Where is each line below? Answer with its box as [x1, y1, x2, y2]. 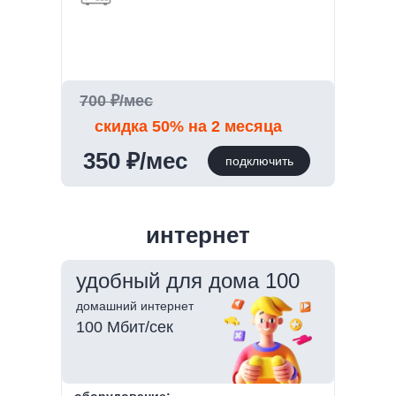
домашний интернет [76, 299, 194, 314]
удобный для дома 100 [76, 269, 300, 293]
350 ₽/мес [83, 148, 187, 175]
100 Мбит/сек [76, 318, 173, 337]
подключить [225, 153, 293, 168]
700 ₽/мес [80, 92, 153, 110]
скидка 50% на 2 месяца [95, 118, 282, 136]
